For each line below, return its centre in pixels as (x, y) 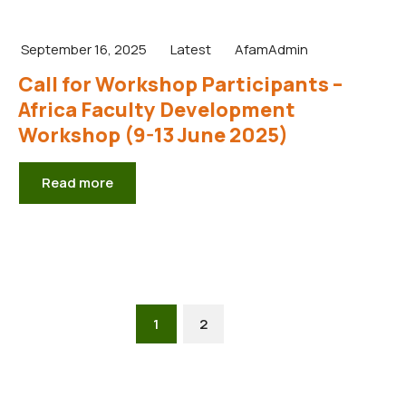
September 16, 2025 (84, 49)
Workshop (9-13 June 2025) (153, 135)
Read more (77, 182)
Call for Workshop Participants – (180, 84)
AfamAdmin (271, 49)
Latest (191, 49)
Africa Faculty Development (157, 109)
